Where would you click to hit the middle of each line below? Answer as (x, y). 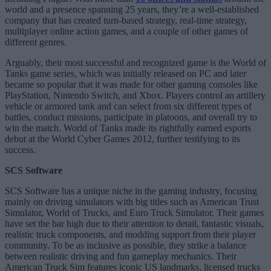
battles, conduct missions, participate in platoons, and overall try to (131, 117)
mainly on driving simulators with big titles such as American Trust (132, 201)
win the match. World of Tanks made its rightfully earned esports (128, 128)
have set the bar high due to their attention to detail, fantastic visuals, (134, 223)
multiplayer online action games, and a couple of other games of (126, 31)
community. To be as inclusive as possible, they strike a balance (126, 245)
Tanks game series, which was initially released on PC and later (126, 73)
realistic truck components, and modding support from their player (130, 234)
